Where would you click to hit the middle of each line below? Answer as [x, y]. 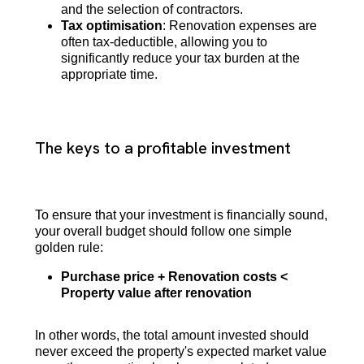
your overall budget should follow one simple [163, 231]
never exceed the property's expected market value [180, 351]
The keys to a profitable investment [162, 148]
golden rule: [69, 247]
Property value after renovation [156, 292]
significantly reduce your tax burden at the [180, 58]
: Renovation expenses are [239, 26]
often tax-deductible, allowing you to [164, 42]
